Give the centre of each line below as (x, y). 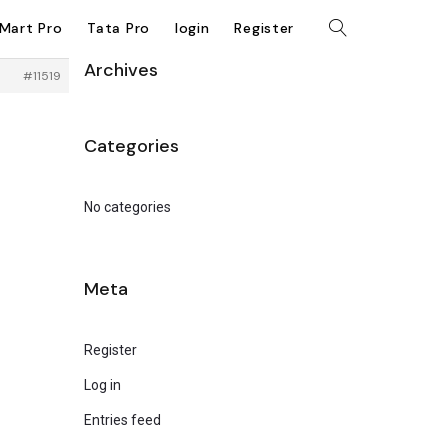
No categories (127, 207)
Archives (120, 70)
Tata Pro (118, 28)
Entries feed (122, 420)
